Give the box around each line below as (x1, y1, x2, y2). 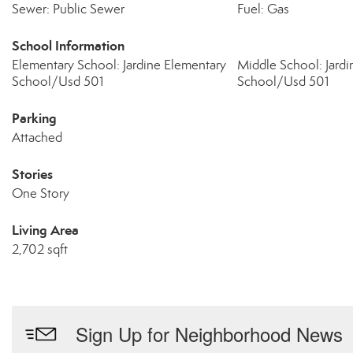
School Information (12, 37, 124, 54)
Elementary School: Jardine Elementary (12, 57, 226, 73)
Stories (12, 165, 53, 183)
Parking (12, 110, 57, 127)
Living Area (12, 221, 79, 239)
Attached (12, 129, 62, 146)
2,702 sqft (12, 241, 68, 258)
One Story (12, 185, 69, 202)
